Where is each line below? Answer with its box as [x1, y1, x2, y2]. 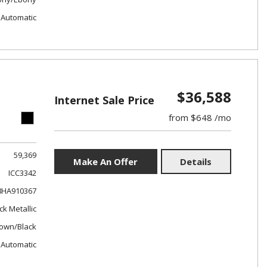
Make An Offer [73, 156, 138, 167]
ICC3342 [8, 167, 36, 178]
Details [180, 156, 212, 167]
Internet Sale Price [54, 93, 154, 107]
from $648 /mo [168, 111, 231, 123]
